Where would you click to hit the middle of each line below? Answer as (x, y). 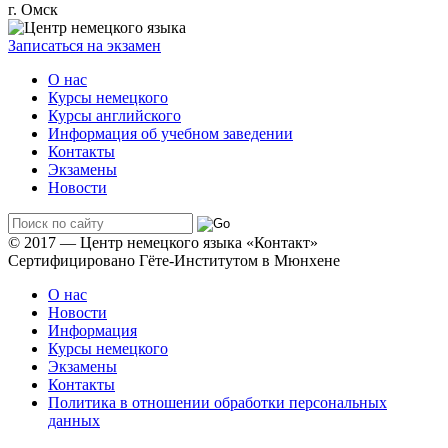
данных (74, 420)
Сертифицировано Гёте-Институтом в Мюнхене (174, 260)
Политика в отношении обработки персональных (217, 402)
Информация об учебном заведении (170, 133)
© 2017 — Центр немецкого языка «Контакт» (163, 242)
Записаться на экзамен (84, 45)
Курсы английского (114, 115)
